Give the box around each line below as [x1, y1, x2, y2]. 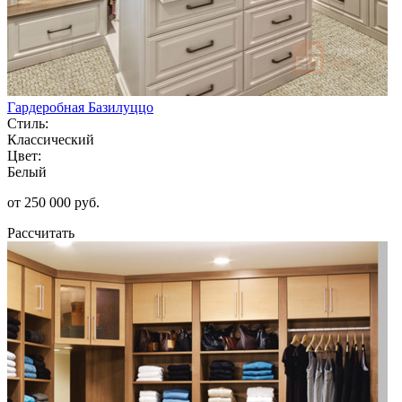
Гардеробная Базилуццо [7, 99, 153, 115]
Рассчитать [7, 224, 74, 240]
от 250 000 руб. [7, 194, 100, 210]
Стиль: [7, 115, 48, 131]
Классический [7, 131, 94, 147]
